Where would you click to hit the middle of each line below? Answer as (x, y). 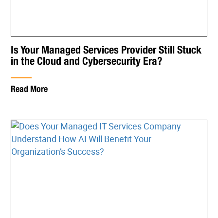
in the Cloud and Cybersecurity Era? (87, 61)
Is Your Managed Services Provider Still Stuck (106, 49)
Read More (29, 89)
